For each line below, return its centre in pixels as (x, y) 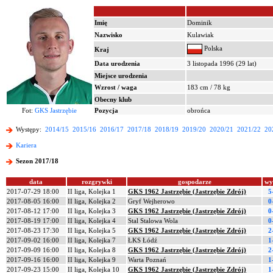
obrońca (199, 110)
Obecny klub (113, 99)
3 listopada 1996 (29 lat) (222, 63)
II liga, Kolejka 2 (92, 201)
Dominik (200, 23)
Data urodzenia (117, 63)
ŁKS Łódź (143, 240)
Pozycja (106, 110)
